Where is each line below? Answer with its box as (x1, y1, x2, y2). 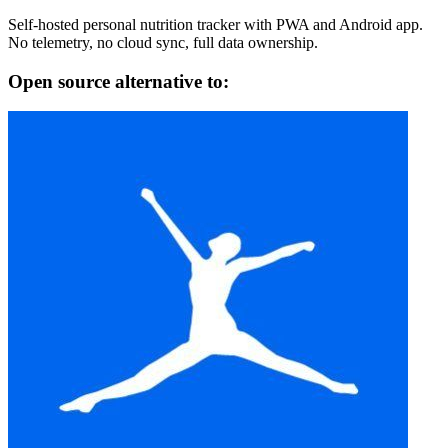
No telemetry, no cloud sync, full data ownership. (8, 33, 318, 51)
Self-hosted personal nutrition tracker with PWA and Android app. (8, 15, 423, 33)
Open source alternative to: (8, 70, 229, 92)
